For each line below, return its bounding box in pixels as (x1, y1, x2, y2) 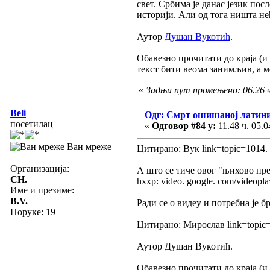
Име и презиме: (10, 184, 74, 195)
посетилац (10, 118, 53, 129)
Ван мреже (64, 141, 111, 152)
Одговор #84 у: (152, 120, 216, 131)
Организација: (10, 163, 69, 174)
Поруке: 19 (10, 206, 55, 217)
